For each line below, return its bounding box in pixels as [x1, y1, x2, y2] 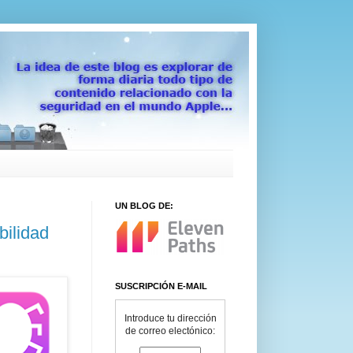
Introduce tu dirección [124, 313, 217, 324]
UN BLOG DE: [115, 200, 173, 210]
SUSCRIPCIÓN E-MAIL [115, 281, 207, 291]
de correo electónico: [125, 325, 215, 336]
